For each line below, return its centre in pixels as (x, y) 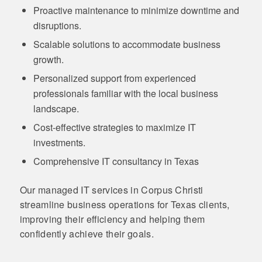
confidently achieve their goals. (87, 233)
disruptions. (57, 25)
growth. (48, 59)
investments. (59, 142)
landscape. (56, 108)
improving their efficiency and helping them (112, 219)
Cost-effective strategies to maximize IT (114, 127)
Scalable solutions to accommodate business (127, 44)
